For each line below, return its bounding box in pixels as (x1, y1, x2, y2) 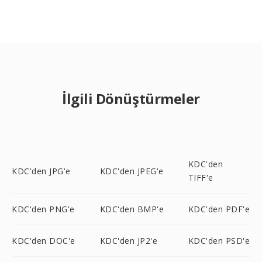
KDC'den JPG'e (12, 165, 71, 177)
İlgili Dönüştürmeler (62, 89, 200, 108)
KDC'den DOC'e (12, 235, 75, 246)
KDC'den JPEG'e (99, 165, 164, 177)
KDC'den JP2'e (99, 235, 158, 246)
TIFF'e (188, 172, 213, 183)
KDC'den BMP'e (99, 204, 164, 215)
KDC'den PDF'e (188, 204, 250, 215)
